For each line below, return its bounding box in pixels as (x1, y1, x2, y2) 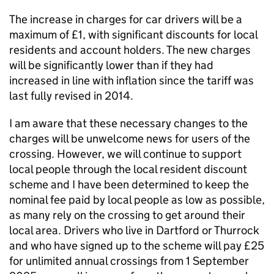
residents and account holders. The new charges (9, 43, 251, 57)
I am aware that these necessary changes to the (9, 116, 248, 130)
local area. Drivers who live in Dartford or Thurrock (9, 223, 259, 237)
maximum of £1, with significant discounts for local (9, 28, 257, 42)
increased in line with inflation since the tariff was (9, 73, 254, 87)
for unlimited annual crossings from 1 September (9, 254, 249, 268)
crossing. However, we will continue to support (9, 147, 242, 161)
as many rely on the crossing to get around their (9, 208, 245, 222)
